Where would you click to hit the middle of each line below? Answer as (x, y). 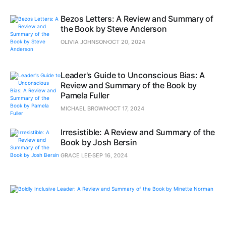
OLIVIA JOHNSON (84, 42)
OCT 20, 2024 (127, 42)
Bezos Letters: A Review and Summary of (137, 19)
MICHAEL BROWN (84, 109)
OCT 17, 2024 (127, 109)
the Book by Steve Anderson (114, 29)
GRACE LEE (76, 156)
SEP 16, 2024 (110, 156)
